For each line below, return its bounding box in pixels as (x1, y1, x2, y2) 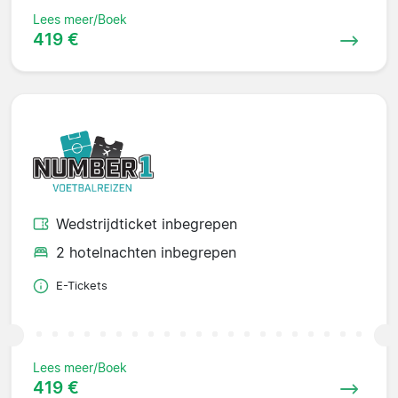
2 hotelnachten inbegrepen (56, 243, 236, 262)
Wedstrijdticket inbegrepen (56, 215, 237, 234)
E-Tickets (56, 279, 107, 293)
